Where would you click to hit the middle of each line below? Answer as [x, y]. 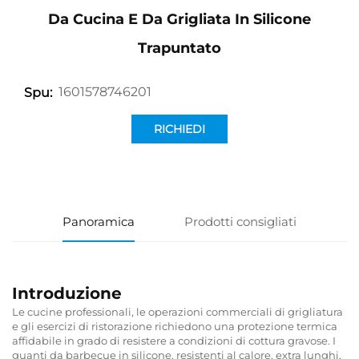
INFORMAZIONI [179, 157]
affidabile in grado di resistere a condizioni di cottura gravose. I [174, 340]
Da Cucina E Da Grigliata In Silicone [179, 19]
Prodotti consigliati [241, 221]
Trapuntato [179, 48]
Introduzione [67, 293]
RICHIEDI [179, 129]
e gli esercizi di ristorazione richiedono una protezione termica [175, 326]
